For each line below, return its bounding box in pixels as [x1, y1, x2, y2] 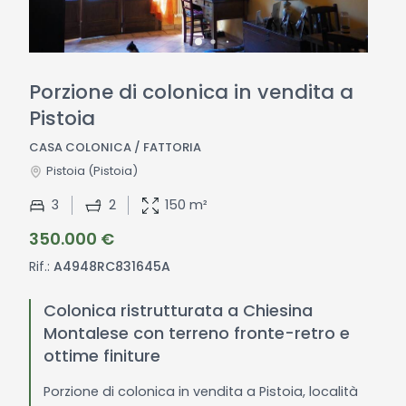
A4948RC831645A [49, 256, 170, 275]
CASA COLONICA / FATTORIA [28, 138, 201, 156]
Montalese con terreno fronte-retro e [43, 322, 351, 344]
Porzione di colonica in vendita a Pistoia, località [43, 382, 359, 401]
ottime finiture [43, 344, 161, 367]
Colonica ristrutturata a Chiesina [43, 299, 314, 322]
